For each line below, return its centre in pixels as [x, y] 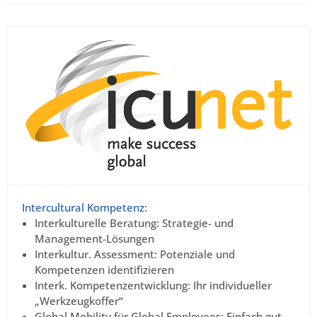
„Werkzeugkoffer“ [79, 301]
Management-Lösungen [94, 239]
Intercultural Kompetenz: [85, 208]
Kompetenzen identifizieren [104, 270]
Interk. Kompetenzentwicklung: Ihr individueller [153, 286]
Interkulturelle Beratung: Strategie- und [134, 223]
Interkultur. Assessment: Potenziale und [135, 254]
